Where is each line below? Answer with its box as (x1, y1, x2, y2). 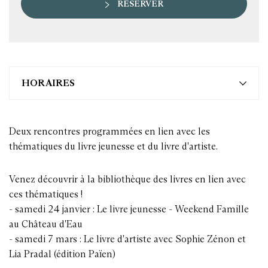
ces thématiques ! (9, 188, 83, 200)
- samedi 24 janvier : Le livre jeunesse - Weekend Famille (9, 203, 249, 215)
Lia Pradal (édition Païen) (9, 248, 115, 260)
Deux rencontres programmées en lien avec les (9, 126, 210, 137)
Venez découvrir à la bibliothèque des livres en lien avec (9, 173, 246, 185)
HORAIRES (22, 77, 75, 89)
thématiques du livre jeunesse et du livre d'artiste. (9, 141, 218, 152)
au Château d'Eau (9, 218, 83, 230)
